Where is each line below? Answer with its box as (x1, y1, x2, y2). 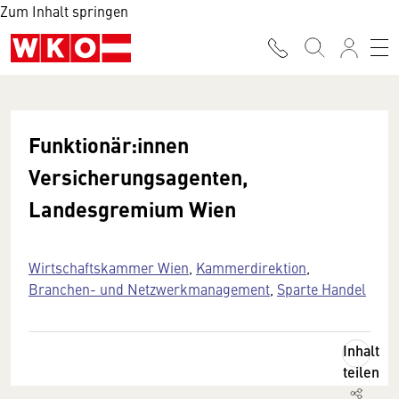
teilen (343, 362, 379, 382)
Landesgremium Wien (28, 193, 236, 224)
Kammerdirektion (196, 257, 306, 277)
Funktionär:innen (28, 129, 189, 159)
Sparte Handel (277, 279, 366, 298)
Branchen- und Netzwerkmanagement (28, 279, 270, 298)
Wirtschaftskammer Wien (28, 257, 189, 277)
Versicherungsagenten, (28, 161, 248, 191)
